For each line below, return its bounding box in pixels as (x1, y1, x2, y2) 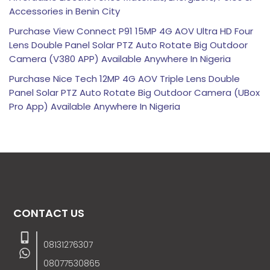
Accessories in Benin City (9, 5, 120, 18)
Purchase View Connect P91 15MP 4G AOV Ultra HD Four (9, 25, 253, 38)
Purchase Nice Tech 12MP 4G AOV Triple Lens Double (9, 72, 240, 86)
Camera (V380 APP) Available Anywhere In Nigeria (9, 52, 231, 66)
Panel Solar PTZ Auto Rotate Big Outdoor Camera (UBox (9, 86, 260, 99)
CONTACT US (13, 205, 85, 221)
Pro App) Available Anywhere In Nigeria (9, 100, 180, 113)
